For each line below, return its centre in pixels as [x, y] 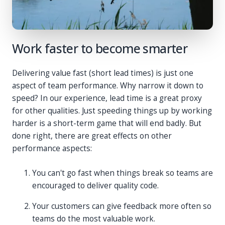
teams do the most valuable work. [94, 218]
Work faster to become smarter [100, 48]
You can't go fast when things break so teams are [123, 173]
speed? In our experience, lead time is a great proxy [107, 98]
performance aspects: [52, 149]
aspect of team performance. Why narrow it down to [108, 86]
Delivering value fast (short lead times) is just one [103, 73]
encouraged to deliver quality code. [95, 185]
